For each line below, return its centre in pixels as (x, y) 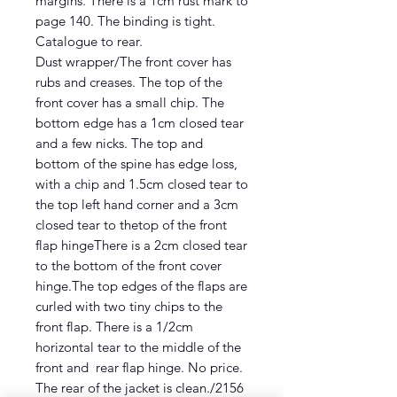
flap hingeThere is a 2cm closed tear (141, 245)
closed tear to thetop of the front (131, 224)
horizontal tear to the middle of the (138, 346)
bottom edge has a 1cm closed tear (140, 122)
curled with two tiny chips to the (129, 306)
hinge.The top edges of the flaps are (141, 285)
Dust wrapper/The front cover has (133, 61)
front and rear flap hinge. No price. (139, 367)
